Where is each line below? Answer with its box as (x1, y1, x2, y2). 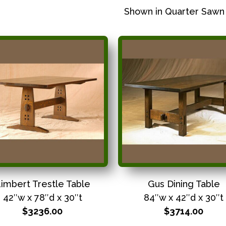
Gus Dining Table (147, 178, 220, 189)
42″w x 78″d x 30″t (3, 192, 82, 203)
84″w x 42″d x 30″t (144, 192, 223, 203)
